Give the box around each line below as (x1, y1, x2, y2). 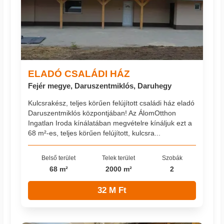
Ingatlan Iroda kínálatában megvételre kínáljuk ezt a (28, 119, 192, 127)
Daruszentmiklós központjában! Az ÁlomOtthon (28, 109, 176, 117)
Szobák (161, 154, 182, 161)
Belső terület (41, 154, 76, 161)
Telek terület (102, 154, 135, 161)
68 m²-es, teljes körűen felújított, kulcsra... (28, 129, 161, 137)
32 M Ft (97, 185, 126, 195)
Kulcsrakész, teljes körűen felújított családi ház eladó (28, 99, 195, 107)
